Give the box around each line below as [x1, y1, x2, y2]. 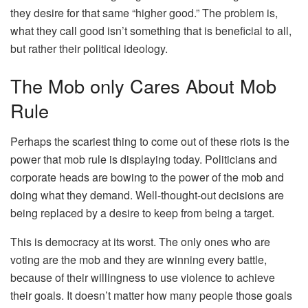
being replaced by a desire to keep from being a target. [10, 204, 274, 221]
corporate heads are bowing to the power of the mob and [10, 168, 284, 185]
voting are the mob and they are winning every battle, [10, 251, 267, 267]
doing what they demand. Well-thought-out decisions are [10, 186, 284, 203]
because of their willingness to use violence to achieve [10, 269, 275, 285]
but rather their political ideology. [10, 41, 168, 57]
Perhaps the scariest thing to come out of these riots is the [10, 133, 289, 149]
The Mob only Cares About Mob [10, 72, 276, 100]
